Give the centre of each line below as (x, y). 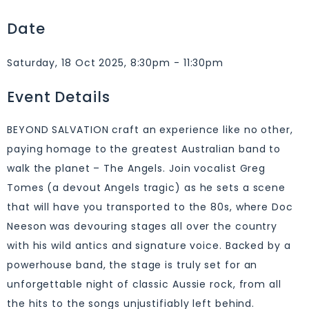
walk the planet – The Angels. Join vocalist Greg (137, 168)
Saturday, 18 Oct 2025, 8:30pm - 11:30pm (116, 63)
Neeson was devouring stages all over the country (142, 226)
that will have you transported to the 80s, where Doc (150, 207)
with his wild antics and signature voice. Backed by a (149, 246)
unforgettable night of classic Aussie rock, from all (144, 284)
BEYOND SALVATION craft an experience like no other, (150, 130)
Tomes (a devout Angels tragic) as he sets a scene (147, 188)
